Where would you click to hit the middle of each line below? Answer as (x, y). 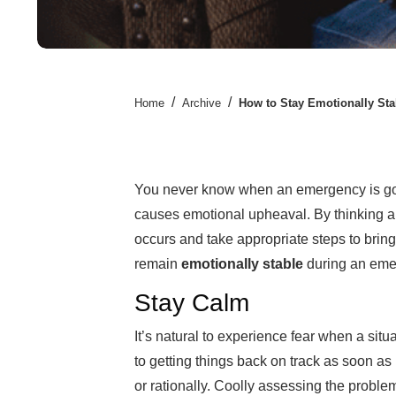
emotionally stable (242, 264)
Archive (202, 103)
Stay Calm (192, 303)
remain (158, 264)
